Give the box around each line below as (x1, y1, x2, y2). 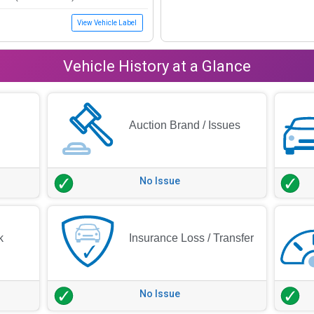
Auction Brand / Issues (129, 118, 241, 131)
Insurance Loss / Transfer (129, 231, 254, 244)
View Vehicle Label (77, 19, 137, 27)
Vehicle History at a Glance (63, 57, 251, 75)
